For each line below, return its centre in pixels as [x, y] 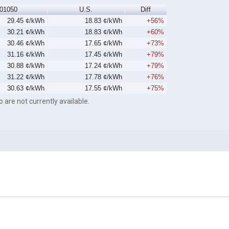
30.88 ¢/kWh [26, 66]
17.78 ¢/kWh [104, 77]
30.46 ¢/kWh [26, 43]
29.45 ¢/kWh [26, 21]
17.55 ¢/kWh [104, 88]
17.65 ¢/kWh [104, 43]
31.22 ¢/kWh [26, 77]
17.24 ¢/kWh [104, 66]
